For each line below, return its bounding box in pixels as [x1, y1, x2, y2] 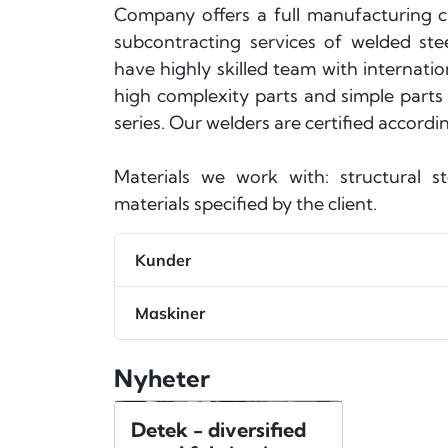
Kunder [135, 249, 191, 270]
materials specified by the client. [114, 192, 381, 216]
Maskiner [135, 302, 205, 323]
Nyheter [114, 363, 210, 394]
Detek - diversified [131, 417, 306, 443]
